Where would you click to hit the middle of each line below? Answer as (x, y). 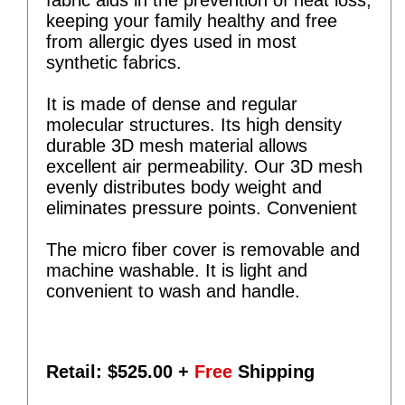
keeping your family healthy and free (192, 20)
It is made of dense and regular (172, 104)
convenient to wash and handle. (173, 291)
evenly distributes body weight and (184, 187)
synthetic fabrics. (114, 62)
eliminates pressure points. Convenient (202, 207)
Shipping (273, 371)
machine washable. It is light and (177, 270)
